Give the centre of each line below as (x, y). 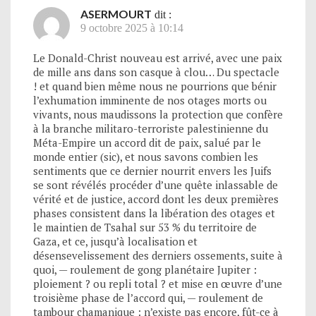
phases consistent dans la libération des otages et (154, 213)
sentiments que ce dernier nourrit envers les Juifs (152, 170)
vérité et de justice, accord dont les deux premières (156, 199)
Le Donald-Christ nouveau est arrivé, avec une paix (158, 57)
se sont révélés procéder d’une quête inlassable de (156, 184)
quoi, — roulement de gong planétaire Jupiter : (145, 269)
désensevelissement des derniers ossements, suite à (158, 255)
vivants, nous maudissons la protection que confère (158, 114)
